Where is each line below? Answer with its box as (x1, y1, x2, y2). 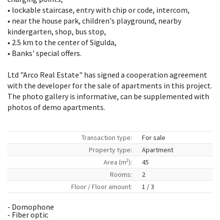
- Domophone (7, 202, 54, 212)
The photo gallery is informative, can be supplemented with (7, 91, 209, 101)
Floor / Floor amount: (71, 182, 132, 191)
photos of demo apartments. (7, 102, 105, 112)
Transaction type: (82, 133, 132, 142)
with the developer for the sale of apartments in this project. (7, 81, 212, 90)
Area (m (104, 158, 126, 166)
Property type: (89, 145, 132, 154)
